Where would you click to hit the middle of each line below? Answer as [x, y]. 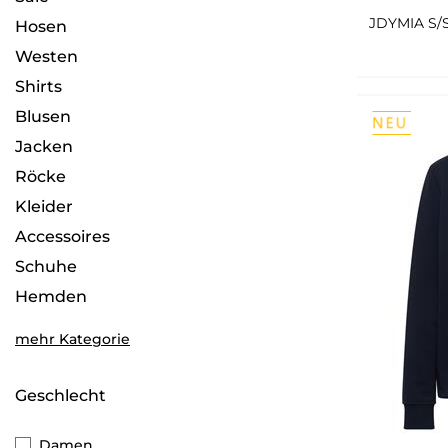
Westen [46, 56]
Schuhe [46, 266]
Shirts [38, 86]
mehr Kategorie [72, 339]
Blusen [43, 116]
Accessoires [62, 236]
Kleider [44, 206]
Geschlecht [60, 395]
